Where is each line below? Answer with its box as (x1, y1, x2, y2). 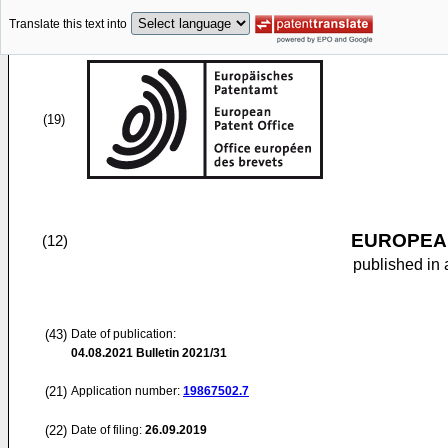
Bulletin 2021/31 (133, 346, 227, 360)
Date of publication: (71, 327, 176, 341)
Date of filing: (71, 423, 142, 437)
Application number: (71, 384, 183, 398)
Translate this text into (9, 17, 127, 32)
